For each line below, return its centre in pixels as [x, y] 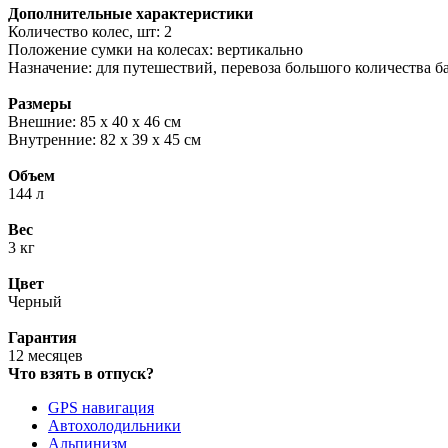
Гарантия [42, 337]
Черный [35, 301]
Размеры [40, 103]
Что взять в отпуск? [81, 373]
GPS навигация [101, 407]
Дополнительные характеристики [130, 13]
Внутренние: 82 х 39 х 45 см [104, 139]
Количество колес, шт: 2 [90, 31]
